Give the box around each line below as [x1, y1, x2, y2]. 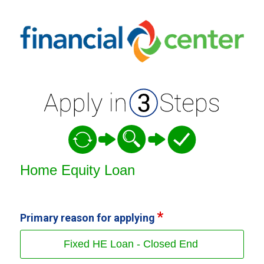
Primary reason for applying [19, 211, 155, 224]
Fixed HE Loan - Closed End [64, 237, 198, 250]
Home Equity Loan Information [10, 15, 176, 32]
